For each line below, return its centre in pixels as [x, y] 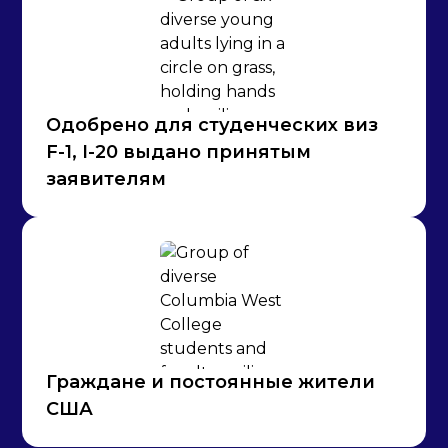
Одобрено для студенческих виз [212, 125]
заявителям [106, 179]
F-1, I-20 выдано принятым [179, 152]
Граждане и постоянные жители [211, 382]
